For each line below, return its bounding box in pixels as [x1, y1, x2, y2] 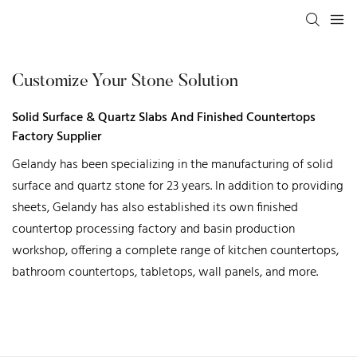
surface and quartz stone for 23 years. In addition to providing [12, 176, 343, 197]
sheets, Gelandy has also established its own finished [12, 198, 298, 218]
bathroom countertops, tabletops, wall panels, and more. [12, 262, 318, 283]
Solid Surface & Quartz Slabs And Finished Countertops [12, 108, 316, 128]
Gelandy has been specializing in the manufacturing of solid [12, 155, 333, 175]
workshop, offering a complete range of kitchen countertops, [12, 241, 339, 261]
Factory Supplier [12, 127, 101, 147]
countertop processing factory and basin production [12, 219, 295, 240]
